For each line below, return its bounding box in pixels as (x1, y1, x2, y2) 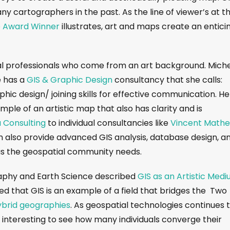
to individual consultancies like (46, 117, 170, 129)
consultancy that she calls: (114, 73, 222, 86)
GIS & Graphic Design (27, 73, 114, 86)
